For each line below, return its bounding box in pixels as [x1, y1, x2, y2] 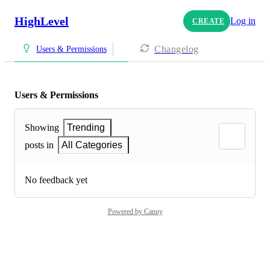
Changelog [154, 44, 199, 54]
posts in [25, 140, 54, 151]
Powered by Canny [107, 207, 163, 216]
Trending [67, 122, 105, 133]
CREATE [192, 16, 224, 25]
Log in [230, 16, 256, 26]
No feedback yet [25, 175, 87, 186]
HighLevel [14, 14, 69, 28]
